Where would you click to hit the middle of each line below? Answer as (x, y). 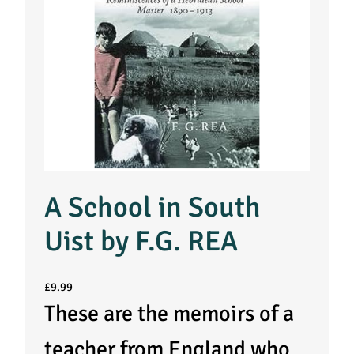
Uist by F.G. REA (141, 242)
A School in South (153, 208)
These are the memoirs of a (169, 313)
